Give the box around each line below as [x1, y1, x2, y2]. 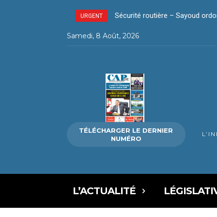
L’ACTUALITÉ [73, 185, 136, 197]
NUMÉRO [110, 134, 141, 142]
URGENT [80, 13, 103, 19]
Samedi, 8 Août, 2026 [67, 31, 139, 41]
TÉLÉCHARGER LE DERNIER [79, 126, 173, 134]
